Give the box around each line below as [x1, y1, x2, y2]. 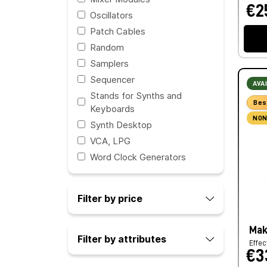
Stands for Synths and [90, 90, 182, 101]
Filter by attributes [77, 233, 166, 245]
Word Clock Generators [90, 151, 186, 163]
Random [90, 42, 124, 53]
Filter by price [77, 193, 142, 204]
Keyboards [90, 103, 135, 114]
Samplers [90, 58, 129, 69]
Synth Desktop [90, 119, 152, 131]
